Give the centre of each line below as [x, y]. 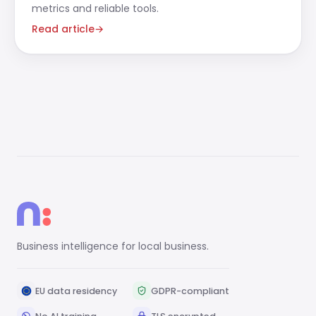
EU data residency [76, 291]
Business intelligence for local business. [113, 246]
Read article [63, 29]
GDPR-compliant [190, 291]
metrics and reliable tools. [95, 8]
